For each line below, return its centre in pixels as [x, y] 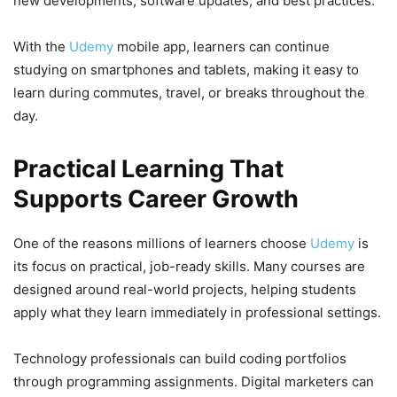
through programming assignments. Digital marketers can [194, 382]
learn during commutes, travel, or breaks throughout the [189, 93]
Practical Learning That [148, 169]
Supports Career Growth [156, 199]
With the [41, 47]
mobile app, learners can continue [223, 47]
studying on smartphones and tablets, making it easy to [186, 70]
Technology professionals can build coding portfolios [180, 359]
